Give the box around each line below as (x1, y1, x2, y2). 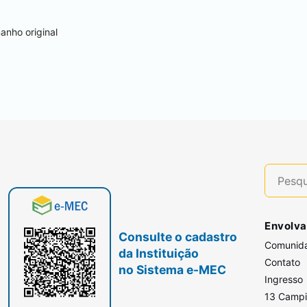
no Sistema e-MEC (119, 262, 227, 277)
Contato (265, 256, 301, 268)
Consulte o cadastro (119, 230, 238, 244)
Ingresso (265, 273, 304, 285)
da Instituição (119, 246, 199, 260)
